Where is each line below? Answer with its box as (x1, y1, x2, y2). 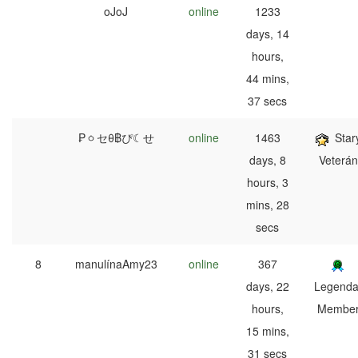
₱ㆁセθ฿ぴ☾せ (78, 129, 154, 146)
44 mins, (245, 70, 289, 87)
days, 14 (245, 26, 289, 42)
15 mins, (245, 323, 289, 340)
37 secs (248, 93, 287, 109)
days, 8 (249, 152, 286, 169)
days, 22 (245, 278, 289, 295)
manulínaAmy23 (74, 256, 157, 272)
